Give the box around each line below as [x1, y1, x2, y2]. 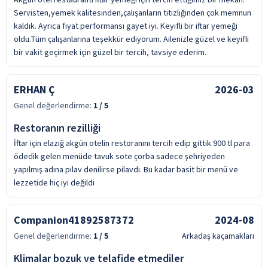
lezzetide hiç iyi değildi [14, 176, 95, 189]
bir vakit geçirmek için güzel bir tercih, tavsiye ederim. [14, 46, 206, 59]
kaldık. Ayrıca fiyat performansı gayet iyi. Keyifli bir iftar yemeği [14, 20, 237, 32]
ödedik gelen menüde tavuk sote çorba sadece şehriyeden [14, 150, 225, 163]
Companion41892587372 [14, 212, 134, 228]
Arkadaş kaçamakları [182, 230, 254, 242]
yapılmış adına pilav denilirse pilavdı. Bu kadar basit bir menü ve [14, 163, 238, 176]
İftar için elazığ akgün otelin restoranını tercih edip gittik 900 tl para [14, 137, 250, 150]
